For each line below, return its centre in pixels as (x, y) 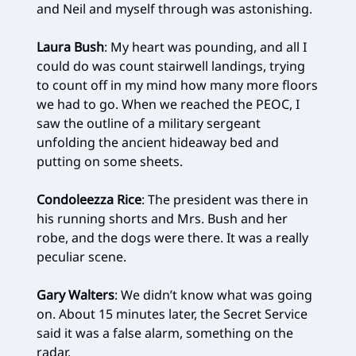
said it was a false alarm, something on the (165, 333)
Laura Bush (70, 47)
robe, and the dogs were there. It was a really (172, 238)
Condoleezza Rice (89, 200)
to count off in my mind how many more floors (177, 85)
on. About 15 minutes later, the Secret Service (172, 314)
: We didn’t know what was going (213, 295)
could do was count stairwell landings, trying (171, 66)
